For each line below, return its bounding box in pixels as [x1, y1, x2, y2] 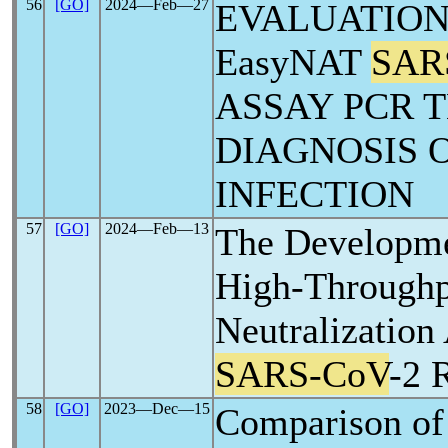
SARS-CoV [215, 353, 389, 395]
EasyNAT [215, 41, 371, 83]
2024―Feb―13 [104, 220, 209, 237]
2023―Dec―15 [103, 400, 210, 417]
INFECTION [215, 173, 414, 215]
